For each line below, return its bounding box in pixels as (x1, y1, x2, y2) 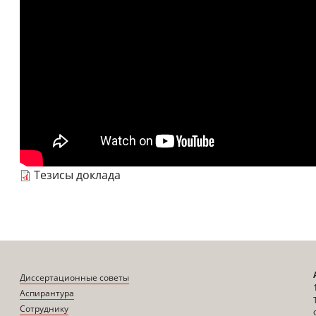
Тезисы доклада (34, 166, 121, 183)
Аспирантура (20, 286, 75, 299)
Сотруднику (20, 302, 69, 315)
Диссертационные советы (20, 271, 130, 284)
